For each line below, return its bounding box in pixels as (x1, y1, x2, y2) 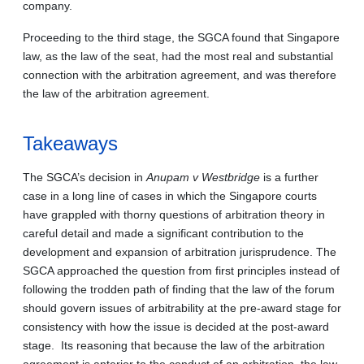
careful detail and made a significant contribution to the (23, 226, 304, 240)
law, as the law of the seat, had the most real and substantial (23, 49, 333, 63)
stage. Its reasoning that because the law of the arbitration (23, 338, 325, 352)
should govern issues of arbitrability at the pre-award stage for (23, 301, 341, 314)
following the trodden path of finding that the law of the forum (23, 282, 335, 296)
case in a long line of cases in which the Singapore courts (23, 188, 317, 202)
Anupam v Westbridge (146, 170, 260, 184)
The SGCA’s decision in (23, 170, 146, 184)
